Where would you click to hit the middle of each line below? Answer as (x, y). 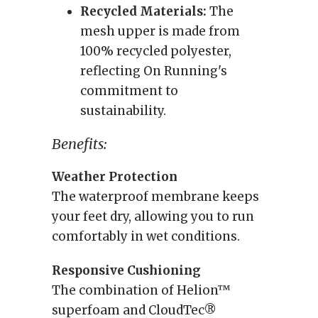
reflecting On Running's (154, 71)
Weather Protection (115, 177)
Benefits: (79, 144)
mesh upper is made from (160, 31)
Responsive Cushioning (126, 270)
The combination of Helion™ (141, 290)
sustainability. (123, 111)
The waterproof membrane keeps (155, 197)
